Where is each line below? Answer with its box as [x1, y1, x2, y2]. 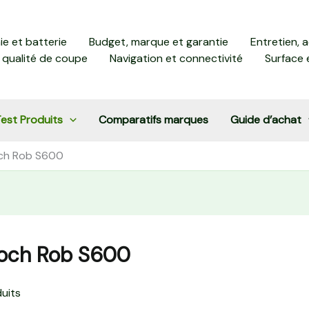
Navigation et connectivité [110, 50, 243, 66]
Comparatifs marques [98, 112, 208, 127]
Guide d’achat [230, 112, 301, 127]
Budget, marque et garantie [89, 34, 228, 49]
